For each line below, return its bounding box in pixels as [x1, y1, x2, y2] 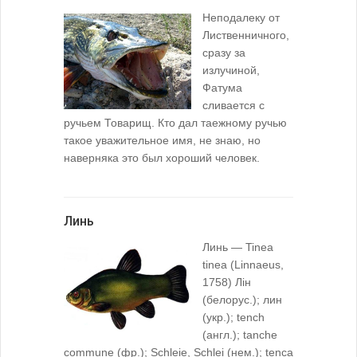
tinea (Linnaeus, [202, 257, 284, 271]
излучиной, [202, 63, 260, 76]
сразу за [202, 45, 245, 59]
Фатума [202, 80, 242, 94]
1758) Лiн [202, 275, 251, 288]
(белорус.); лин [202, 292, 282, 306]
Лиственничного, [202, 28, 289, 41]
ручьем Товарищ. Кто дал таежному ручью [64, 116, 287, 129]
